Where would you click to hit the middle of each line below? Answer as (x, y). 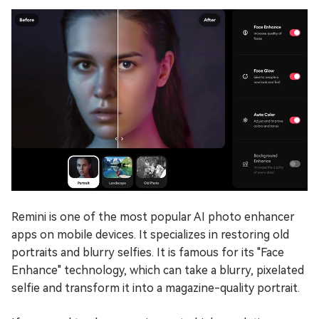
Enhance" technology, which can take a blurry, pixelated (158, 270)
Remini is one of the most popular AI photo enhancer (153, 216)
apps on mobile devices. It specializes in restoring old (150, 234)
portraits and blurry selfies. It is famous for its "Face (148, 252)
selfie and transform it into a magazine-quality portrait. (156, 288)
